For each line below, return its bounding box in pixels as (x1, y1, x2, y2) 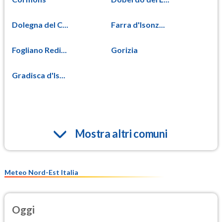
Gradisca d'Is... (12, 70, 65, 80)
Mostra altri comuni (74, 127, 167, 141)
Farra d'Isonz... (111, 20, 165, 30)
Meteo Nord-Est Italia (4, 168, 78, 177)
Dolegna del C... (12, 20, 68, 30)
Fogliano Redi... (12, 45, 67, 55)
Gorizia (111, 45, 138, 55)
